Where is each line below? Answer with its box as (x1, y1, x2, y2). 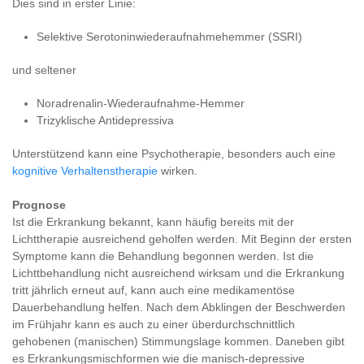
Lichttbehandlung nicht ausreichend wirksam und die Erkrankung (12, 266, 344, 279)
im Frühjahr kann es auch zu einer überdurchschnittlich (12, 318, 295, 331)
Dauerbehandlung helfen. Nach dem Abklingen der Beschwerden (12, 301, 345, 314)
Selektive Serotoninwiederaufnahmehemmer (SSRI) (37, 30, 302, 43)
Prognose (12, 198, 66, 211)
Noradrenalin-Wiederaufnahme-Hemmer (37, 97, 245, 110)
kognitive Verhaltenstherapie (12, 164, 158, 177)
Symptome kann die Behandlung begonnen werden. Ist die (12, 249, 314, 262)
